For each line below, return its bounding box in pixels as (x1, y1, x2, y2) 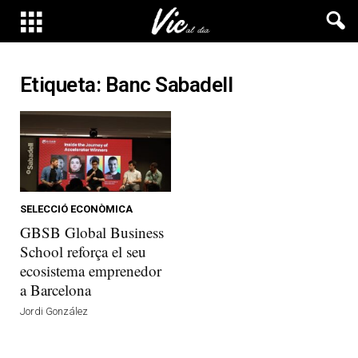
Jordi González (20, 304, 88, 317)
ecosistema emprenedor (20, 260, 161, 280)
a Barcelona (20, 279, 91, 300)
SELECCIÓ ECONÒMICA (20, 202, 133, 215)
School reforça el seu (20, 241, 146, 261)
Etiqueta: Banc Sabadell (20, 73, 233, 97)
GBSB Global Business (20, 221, 164, 242)
